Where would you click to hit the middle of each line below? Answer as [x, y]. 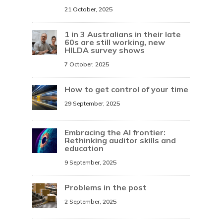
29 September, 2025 [92, 104]
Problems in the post [105, 188]
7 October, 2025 [86, 64]
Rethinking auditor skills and [120, 140]
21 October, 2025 [88, 9]
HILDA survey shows [104, 50]
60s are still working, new [114, 42]
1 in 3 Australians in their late [122, 34]
